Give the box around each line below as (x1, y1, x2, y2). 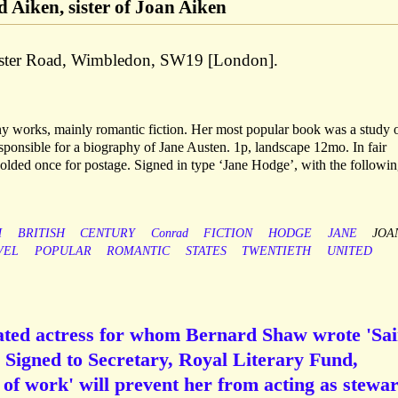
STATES (185, 244, 227, 259)
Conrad (150, 227, 188, 241)
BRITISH (17, 227, 65, 241)
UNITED (326, 244, 372, 259)
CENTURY (80, 227, 136, 241)
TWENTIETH (242, 244, 312, 259)
